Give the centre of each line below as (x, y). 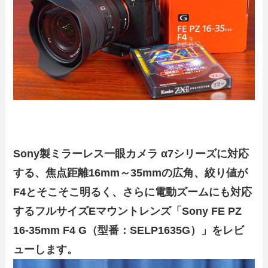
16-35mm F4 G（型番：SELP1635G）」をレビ (129, 231)
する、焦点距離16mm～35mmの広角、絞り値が (131, 173)
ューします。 (46, 250)
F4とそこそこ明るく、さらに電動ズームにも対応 (133, 192)
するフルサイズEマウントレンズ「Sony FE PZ (128, 211)
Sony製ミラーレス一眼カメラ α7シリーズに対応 (131, 154)
